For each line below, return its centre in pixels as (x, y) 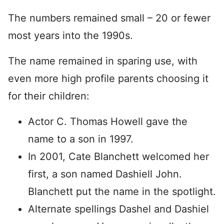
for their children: (49, 96)
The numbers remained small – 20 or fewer (109, 18)
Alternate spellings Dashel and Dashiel (118, 209)
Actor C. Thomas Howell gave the (108, 121)
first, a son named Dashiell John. (105, 174)
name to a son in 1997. (81, 139)
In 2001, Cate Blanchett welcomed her (118, 156)
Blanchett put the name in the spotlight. (122, 191)
